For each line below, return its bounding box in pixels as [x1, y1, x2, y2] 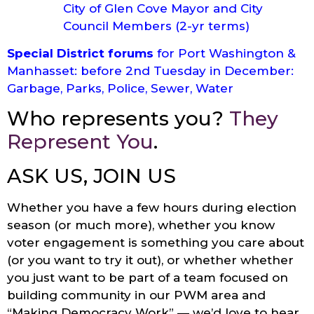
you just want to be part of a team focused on [7, 271, 288, 285]
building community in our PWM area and [7, 288, 266, 303]
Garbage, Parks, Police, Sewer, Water [7, 81, 233, 96]
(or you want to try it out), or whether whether [7, 253, 294, 268]
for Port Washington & [153, 46, 296, 61]
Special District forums [7, 46, 153, 61]
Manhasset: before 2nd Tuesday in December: [7, 64, 301, 78]
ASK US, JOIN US [7, 164, 176, 189]
